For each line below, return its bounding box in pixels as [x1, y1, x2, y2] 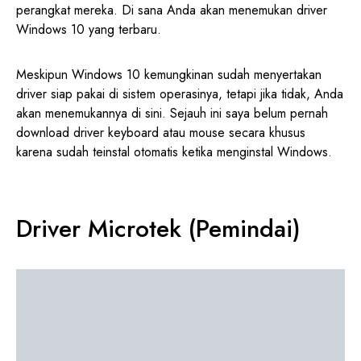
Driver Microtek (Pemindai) [16, 211, 301, 247]
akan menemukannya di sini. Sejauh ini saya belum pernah [16, 104, 328, 123]
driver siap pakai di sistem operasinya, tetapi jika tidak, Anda [16, 85, 343, 104]
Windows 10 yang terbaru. [16, 20, 161, 39]
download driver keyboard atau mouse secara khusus [16, 123, 305, 143]
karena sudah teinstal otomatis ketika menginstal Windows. [16, 143, 332, 162]
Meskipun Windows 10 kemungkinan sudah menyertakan [16, 65, 322, 85]
